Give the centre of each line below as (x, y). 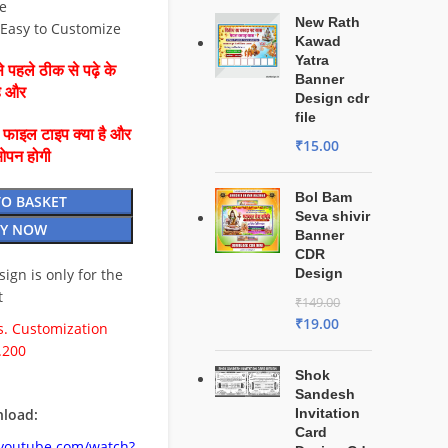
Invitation (328, 413)
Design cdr (332, 98)
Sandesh (325, 394)
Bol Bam (324, 197)
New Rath (328, 22)
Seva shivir (333, 216)
